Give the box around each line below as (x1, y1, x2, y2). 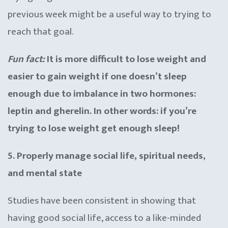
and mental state (8, 165, 82, 181)
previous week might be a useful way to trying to (8, 6, 211, 22)
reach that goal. (8, 23, 73, 40)
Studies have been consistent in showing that (8, 192, 196, 209)
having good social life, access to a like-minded (8, 210, 201, 226)
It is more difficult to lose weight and (45, 51, 206, 67)
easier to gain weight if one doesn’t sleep (8, 68, 187, 84)
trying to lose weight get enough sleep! (8, 120, 180, 136)
